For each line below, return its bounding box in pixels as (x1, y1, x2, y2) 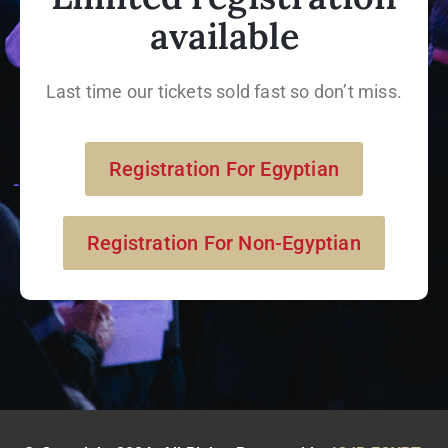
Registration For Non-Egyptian (87, 230, 361, 255)
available (149, 12, 299, 59)
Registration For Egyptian (109, 156, 339, 181)
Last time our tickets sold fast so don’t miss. (45, 80, 403, 102)
